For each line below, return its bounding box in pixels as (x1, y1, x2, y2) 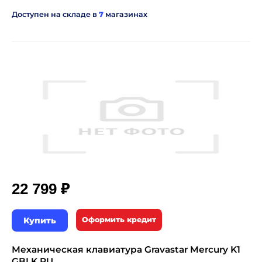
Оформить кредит (82, 215, 156, 224)
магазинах (104, 10, 147, 19)
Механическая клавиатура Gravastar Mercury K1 (12, 244, 240, 255)
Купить (23, 215, 56, 226)
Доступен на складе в (12, 10, 99, 19)
